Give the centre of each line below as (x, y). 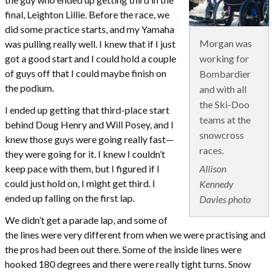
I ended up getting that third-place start (87, 109)
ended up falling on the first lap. (70, 198)
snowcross (222, 135)
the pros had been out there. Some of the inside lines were (123, 249)
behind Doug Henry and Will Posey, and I (89, 124)
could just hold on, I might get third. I (80, 183)
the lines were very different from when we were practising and (135, 234)
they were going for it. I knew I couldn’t (85, 154)
